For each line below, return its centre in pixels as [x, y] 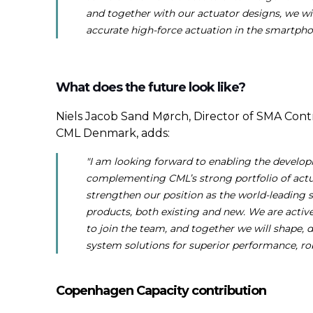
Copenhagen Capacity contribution [161, 291]
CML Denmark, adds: [113, 133]
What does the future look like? [152, 87]
